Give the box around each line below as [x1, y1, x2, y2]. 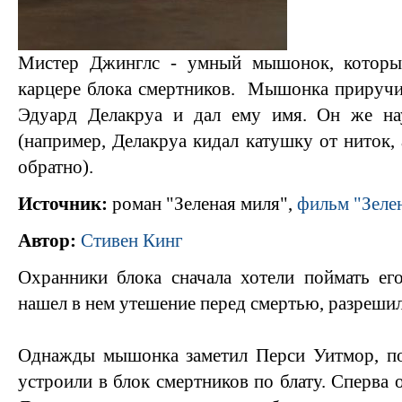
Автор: [18, 230, 76, 251]
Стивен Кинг [81, 230, 183, 251]
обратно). [18, 156, 93, 178]
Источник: [18, 193, 108, 214]
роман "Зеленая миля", [108, 193, 297, 214]
